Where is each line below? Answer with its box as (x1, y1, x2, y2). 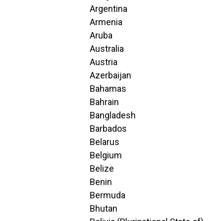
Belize (90, 163, 114, 174)
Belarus (90, 137, 119, 147)
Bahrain (90, 97, 119, 107)
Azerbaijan (90, 70, 131, 80)
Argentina (90, 3, 127, 14)
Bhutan (90, 203, 117, 214)
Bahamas (90, 83, 126, 94)
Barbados (90, 123, 127, 134)
